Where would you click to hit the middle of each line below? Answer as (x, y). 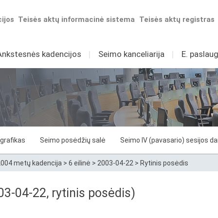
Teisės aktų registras (177, 19)
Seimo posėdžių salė (73, 140)
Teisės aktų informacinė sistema (77, 19)
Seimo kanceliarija (131, 54)
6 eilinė (80, 163)
